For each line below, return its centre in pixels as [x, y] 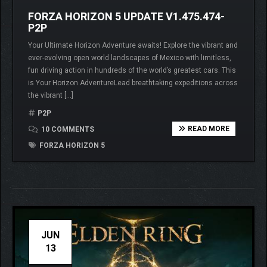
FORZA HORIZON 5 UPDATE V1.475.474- [126, 16]
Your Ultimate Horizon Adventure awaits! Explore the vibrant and [133, 45]
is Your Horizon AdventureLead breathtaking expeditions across [133, 83]
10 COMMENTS [67, 129]
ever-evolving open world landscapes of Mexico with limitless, [130, 58]
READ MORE [208, 128]
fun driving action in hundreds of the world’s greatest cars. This [132, 70]
